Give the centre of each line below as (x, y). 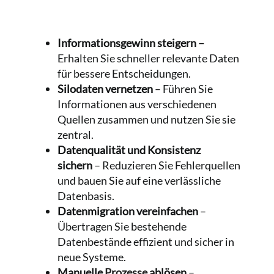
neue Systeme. (92, 257)
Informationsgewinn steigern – (131, 43)
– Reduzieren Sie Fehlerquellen (168, 165)
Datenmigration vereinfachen (129, 211)
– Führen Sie (183, 89)
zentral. (76, 135)
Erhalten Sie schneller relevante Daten (149, 58)
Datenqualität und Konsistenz (129, 150)
